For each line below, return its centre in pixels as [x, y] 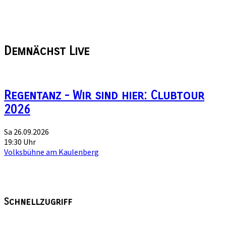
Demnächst [37, 51]
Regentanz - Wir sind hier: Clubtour [104, 95]
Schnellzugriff [38, 202]
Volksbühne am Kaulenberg [51, 152]
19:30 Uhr [20, 142]
